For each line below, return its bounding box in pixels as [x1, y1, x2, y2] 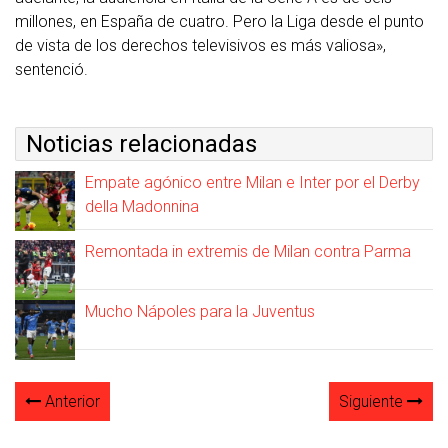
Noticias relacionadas [26, 130, 257, 158]
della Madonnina [85, 197, 199, 216]
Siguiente [339, 392, 407, 411]
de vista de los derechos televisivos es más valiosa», [15, 36, 386, 55]
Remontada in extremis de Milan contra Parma [85, 242, 411, 261]
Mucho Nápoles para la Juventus [85, 302, 315, 321]
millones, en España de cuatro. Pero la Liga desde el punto [15, 12, 424, 31]
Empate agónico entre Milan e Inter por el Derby [85, 173, 420, 192]
